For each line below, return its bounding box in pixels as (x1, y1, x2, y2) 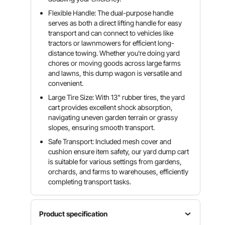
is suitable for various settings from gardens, (48, 157, 182, 166)
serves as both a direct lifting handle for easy (48, 19, 182, 27)
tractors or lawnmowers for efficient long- (48, 39, 175, 47)
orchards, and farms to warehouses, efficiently (48, 167, 189, 176)
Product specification (39, 209, 108, 218)
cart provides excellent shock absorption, (48, 103, 173, 111)
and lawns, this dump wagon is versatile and (48, 69, 182, 77)
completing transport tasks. (48, 177, 132, 186)
